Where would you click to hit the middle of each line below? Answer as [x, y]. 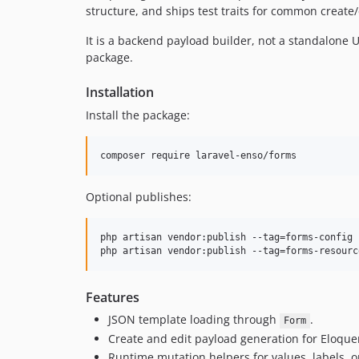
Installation [120, 93]
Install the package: [138, 115]
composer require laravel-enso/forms [198, 156]
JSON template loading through [194, 320]
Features [113, 298]
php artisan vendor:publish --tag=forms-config [226, 238]
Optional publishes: [139, 197]
